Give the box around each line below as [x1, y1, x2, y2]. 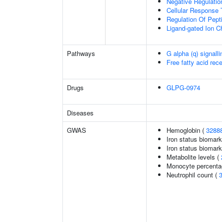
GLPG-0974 [166, 83, 200, 92]
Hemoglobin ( [166, 125, 206, 135]
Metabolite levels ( [166, 152, 221, 162]
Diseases [67, 108, 94, 117]
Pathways [67, 49, 95, 58]
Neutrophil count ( [166, 170, 219, 179]
